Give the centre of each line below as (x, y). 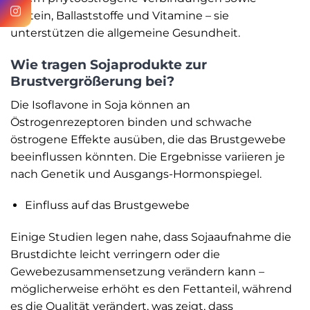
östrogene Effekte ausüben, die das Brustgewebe (148, 139)
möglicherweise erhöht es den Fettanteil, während (151, 289)
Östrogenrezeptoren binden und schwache (131, 122)
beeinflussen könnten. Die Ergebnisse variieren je (148, 156)
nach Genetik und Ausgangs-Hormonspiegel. (136, 174)
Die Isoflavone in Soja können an (100, 104)
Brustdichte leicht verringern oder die (115, 255)
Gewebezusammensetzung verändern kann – (137, 272)
